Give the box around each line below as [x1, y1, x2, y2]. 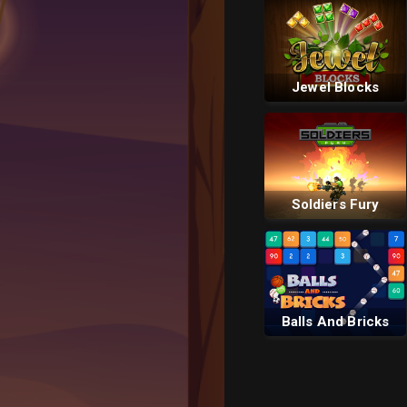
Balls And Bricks [281, 313, 390, 331]
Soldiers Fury [291, 196, 380, 213]
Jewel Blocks [292, 79, 379, 96]
